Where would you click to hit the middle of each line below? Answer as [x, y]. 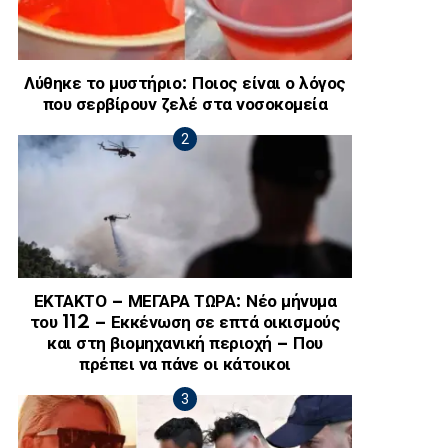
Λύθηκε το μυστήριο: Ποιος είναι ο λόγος [185, 83]
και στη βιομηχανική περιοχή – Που [185, 343]
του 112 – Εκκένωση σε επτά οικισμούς [185, 322]
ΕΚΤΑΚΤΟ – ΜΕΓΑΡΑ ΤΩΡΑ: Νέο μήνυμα [185, 301]
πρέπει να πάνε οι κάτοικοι [185, 364]
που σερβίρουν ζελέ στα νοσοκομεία [185, 104]
